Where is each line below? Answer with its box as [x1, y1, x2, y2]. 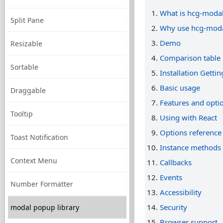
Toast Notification [10, 132, 68, 142]
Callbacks [160, 157, 192, 167]
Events [160, 172, 182, 182]
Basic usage [160, 83, 200, 93]
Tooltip [10, 109, 33, 118]
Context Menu [10, 156, 57, 165]
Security [160, 202, 187, 212]
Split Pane [10, 15, 44, 25]
